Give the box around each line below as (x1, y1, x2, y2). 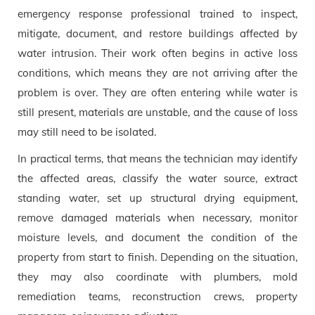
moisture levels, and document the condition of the (18, 230, 297, 244)
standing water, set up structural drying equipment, (18, 191, 297, 205)
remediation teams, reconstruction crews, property (18, 289, 297, 303)
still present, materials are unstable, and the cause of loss (18, 105, 297, 119)
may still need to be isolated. (18, 124, 156, 139)
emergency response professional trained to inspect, (18, 6, 297, 20)
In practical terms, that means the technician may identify (18, 151, 297, 165)
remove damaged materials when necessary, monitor (18, 210, 297, 224)
